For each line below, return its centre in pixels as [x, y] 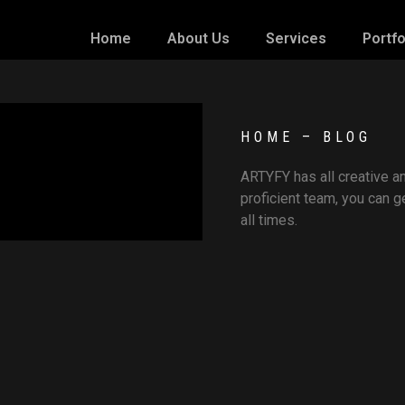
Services [297, 38]
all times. [269, 220]
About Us [199, 38]
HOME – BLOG [306, 137]
